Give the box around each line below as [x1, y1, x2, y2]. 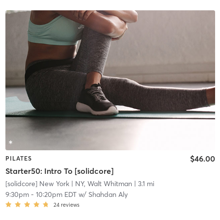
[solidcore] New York [5, 179, 69, 189]
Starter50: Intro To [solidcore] [5, 166, 113, 176]
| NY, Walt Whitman [69, 179, 132, 189]
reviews [60, 201, 80, 209]
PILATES [5, 154, 32, 162]
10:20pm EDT [35, 190, 77, 199]
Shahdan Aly [88, 190, 128, 199]
